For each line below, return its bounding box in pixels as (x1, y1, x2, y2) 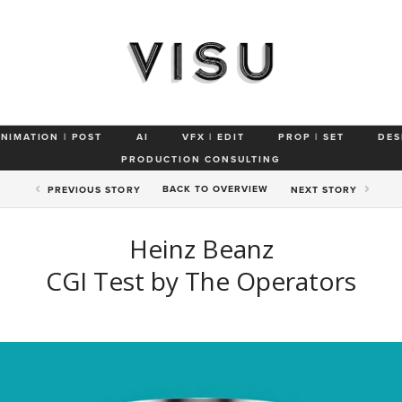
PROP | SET (278, 131, 345, 143)
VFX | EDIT (182, 131, 245, 143)
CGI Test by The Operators (46, 263, 356, 298)
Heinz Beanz (128, 231, 274, 266)
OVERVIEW (213, 183, 269, 196)
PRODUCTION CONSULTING (121, 153, 281, 165)
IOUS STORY (75, 183, 141, 196)
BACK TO (162, 183, 214, 196)
